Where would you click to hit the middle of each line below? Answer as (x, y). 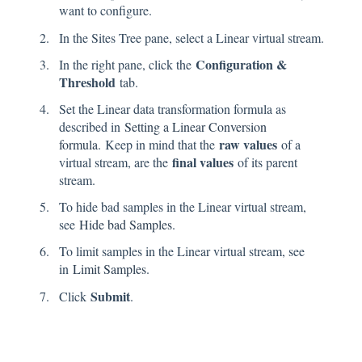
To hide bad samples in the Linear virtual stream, (183, 207)
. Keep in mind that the (158, 144)
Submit (110, 296)
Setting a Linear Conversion (196, 126)
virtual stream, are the (114, 162)
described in (92, 126)
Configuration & (241, 64)
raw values (250, 144)
